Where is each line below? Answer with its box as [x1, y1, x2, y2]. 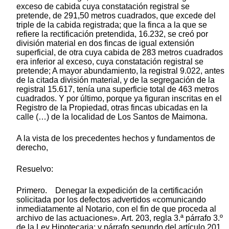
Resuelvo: [16, 164, 53, 173]
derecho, [16, 143, 48, 152]
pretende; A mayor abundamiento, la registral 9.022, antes [16, 66, 224, 75]
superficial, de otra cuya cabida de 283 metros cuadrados [16, 48, 223, 57]
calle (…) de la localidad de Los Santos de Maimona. [16, 112, 208, 121]
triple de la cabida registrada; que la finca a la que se [16, 20, 207, 29]
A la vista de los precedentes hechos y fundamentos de [16, 133, 215, 143]
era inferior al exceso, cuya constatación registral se [16, 57, 203, 66]
